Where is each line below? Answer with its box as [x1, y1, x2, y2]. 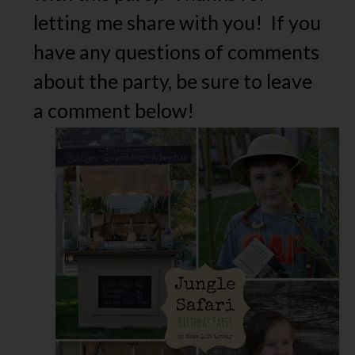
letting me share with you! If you [33, 10, 322, 34]
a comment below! [33, 97, 195, 122]
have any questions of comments [33, 39, 320, 63]
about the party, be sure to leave [33, 68, 313, 93]
